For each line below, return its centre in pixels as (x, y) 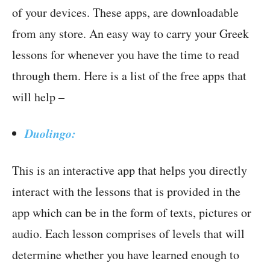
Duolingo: (50, 133)
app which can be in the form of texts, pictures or (132, 213)
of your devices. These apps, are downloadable (125, 13)
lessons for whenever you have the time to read (126, 55)
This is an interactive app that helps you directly (130, 171)
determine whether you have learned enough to (126, 255)
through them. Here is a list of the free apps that (129, 76)
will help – (38, 97)
